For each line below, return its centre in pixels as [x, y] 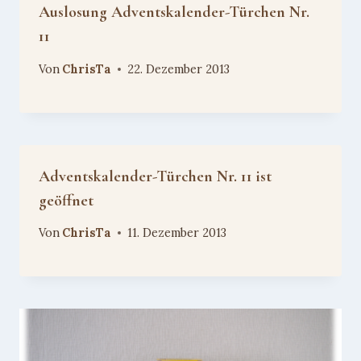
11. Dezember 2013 [177, 232]
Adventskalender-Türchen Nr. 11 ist [155, 176]
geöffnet [66, 200]
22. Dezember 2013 [179, 69]
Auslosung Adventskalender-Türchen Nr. [174, 12]
